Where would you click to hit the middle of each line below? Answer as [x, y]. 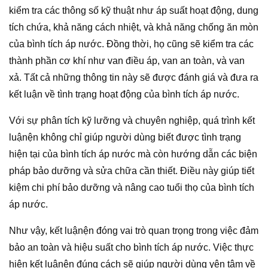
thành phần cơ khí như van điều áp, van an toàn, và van [127, 60]
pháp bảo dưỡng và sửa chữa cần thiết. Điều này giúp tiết [132, 170]
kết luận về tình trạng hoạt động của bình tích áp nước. [124, 94]
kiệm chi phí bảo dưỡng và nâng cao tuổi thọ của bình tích [132, 187]
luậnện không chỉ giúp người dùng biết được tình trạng [125, 137]
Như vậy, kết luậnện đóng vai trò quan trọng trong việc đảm [134, 230]
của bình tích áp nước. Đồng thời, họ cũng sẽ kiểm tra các [131, 44]
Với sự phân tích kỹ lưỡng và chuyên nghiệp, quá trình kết [132, 120]
